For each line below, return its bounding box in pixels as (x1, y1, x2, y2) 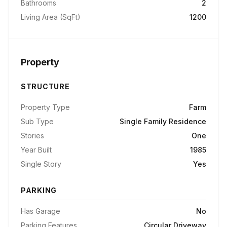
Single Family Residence (120, 117, 206, 126)
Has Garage (21, 207, 60, 215)
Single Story (21, 160, 61, 168)
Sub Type (21, 117, 54, 126)
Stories (21, 131, 44, 140)
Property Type (21, 103, 70, 111)
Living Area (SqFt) (21, 13, 81, 21)
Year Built (21, 145, 52, 154)
